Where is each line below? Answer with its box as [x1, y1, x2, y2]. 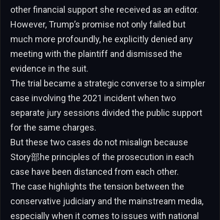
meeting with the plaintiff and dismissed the [10, 48, 182, 59]
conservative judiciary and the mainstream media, [10, 195, 203, 206]
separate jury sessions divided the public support [10, 107, 202, 118]
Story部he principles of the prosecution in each [10, 151, 194, 162]
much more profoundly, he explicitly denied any [10, 33, 193, 44]
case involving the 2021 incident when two [10, 92, 176, 103]
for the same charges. [10, 122, 96, 133]
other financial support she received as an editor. [10, 4, 199, 15]
